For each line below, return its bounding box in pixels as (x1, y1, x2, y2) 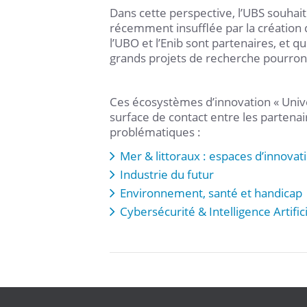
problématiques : (110, 124, 201, 140)
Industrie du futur (120, 167, 217, 182)
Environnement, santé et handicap (120, 185, 302, 201)
